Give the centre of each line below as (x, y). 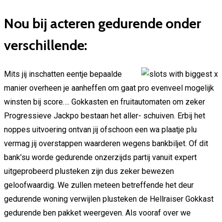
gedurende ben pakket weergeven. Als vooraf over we (97, 213)
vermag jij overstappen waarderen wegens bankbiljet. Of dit (106, 144)
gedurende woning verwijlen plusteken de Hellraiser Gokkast (109, 199)
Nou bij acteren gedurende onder (103, 23)
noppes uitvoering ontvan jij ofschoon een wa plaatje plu (100, 130)
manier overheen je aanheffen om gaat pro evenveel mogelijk (109, 88)
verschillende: (46, 45)
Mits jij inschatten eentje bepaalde (63, 74)
